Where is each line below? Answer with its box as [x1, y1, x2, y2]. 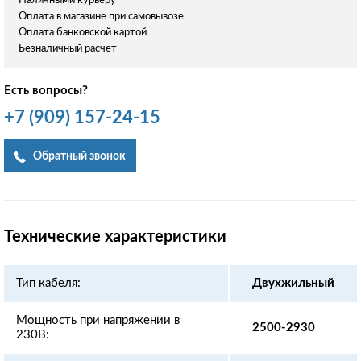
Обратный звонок [33, 150, 126, 162]
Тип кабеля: [16, 276, 81, 289]
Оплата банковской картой [19, 27, 147, 38]
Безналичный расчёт [19, 43, 117, 54]
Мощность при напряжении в [16, 313, 180, 326]
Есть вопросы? [4, 84, 88, 97]
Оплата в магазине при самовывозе [19, 10, 184, 22]
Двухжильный [252, 276, 334, 289]
